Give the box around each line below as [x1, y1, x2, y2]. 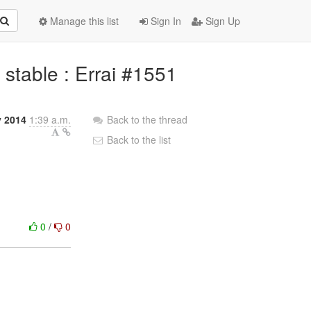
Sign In [148, 14, 181, 28]
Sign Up [203, 14, 240, 28]
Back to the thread [107, 112, 188, 126]
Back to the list [104, 133, 171, 146]
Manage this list [47, 14, 119, 28]
